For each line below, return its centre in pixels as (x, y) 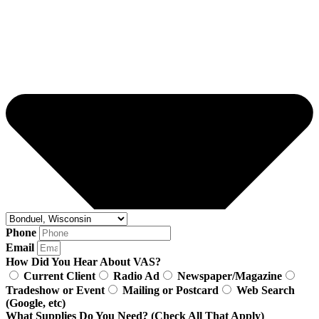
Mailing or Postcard (171, 291)
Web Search (266, 291)
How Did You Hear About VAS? (83, 262)
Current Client (59, 276)
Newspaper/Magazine (230, 276)
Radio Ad (136, 276)
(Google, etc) (36, 303)
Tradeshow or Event (55, 291)
